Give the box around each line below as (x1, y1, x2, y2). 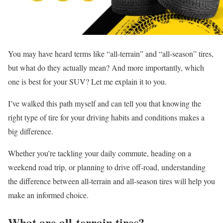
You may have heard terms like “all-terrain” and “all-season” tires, (8, 48, 214, 59)
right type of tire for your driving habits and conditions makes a (8, 111, 205, 122)
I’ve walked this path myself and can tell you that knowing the (8, 98, 201, 109)
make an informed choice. (8, 189, 89, 200)
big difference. (8, 125, 53, 136)
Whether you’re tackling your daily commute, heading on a (8, 147, 191, 158)
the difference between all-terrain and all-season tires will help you (8, 175, 215, 186)
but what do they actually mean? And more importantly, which (8, 62, 204, 73)
